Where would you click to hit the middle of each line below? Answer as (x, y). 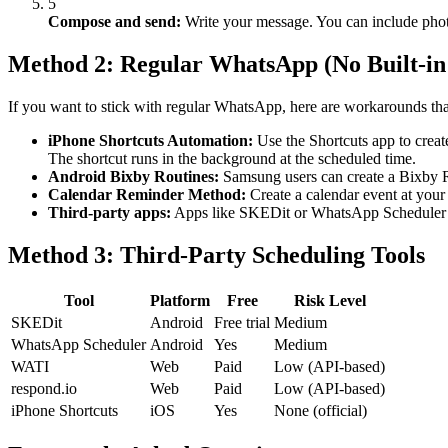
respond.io (44, 388)
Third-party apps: (109, 212)
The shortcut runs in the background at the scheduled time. (232, 158)
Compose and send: (114, 21)
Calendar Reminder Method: (147, 194)
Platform (180, 300)
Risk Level (329, 300)
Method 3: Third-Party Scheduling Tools (216, 254)
